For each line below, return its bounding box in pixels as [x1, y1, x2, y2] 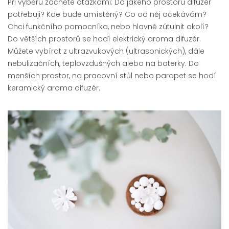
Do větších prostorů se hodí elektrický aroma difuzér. [8, 34, 201, 44]
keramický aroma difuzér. [8, 83, 100, 93]
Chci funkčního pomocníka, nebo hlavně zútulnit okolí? [8, 21, 209, 32]
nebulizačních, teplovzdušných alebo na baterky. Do [8, 58, 199, 68]
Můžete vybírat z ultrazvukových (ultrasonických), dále [8, 46, 204, 56]
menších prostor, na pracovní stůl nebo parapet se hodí [8, 71, 216, 81]
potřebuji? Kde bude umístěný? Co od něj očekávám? [8, 9, 207, 19]
